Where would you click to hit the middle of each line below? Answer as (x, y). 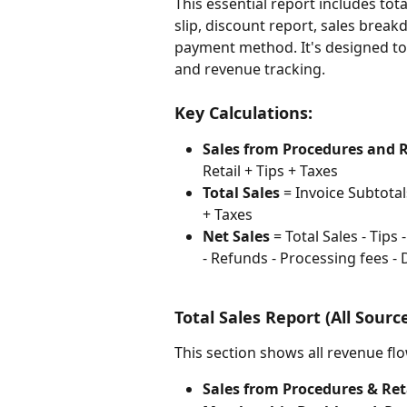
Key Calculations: (243, 113)
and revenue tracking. (250, 69)
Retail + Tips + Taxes (270, 171)
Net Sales (236, 237)
